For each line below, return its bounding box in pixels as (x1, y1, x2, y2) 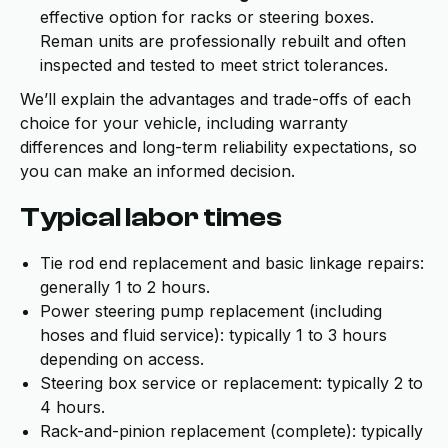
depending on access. (40, 349, 204, 369)
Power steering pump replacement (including (40, 301, 382, 321)
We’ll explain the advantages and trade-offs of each (20, 89, 411, 109)
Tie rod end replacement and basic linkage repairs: (40, 253, 424, 273)
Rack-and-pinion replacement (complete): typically (40, 421, 423, 441)
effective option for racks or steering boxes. (40, 7, 374, 27)
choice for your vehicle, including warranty (20, 113, 348, 133)
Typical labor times (20, 201, 282, 233)
